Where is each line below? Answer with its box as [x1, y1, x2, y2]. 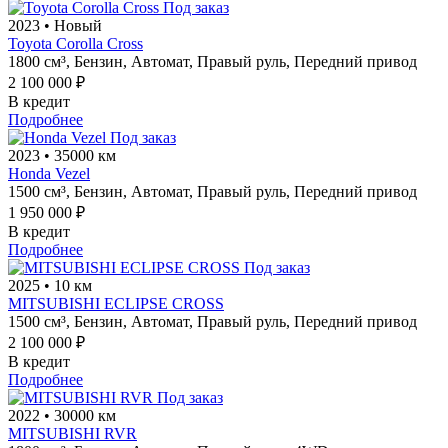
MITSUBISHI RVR [8, 425, 137, 443]
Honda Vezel [8, 165, 90, 183]
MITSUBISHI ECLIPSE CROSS [8, 295, 224, 313]
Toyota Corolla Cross [8, 35, 143, 53]
